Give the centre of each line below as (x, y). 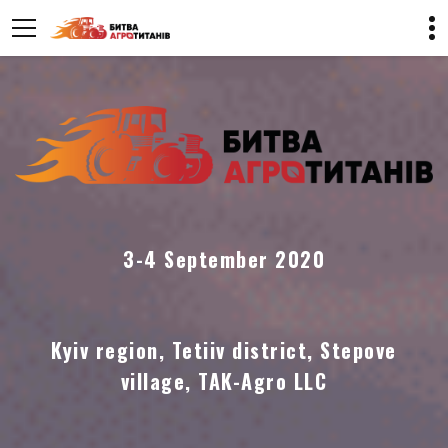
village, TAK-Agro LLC (224, 381)
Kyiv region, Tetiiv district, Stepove (224, 350)
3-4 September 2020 (224, 259)
